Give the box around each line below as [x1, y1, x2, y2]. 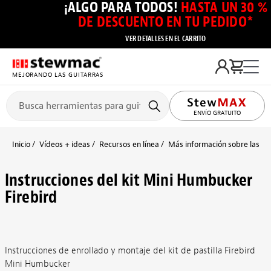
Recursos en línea [99, 139, 159, 149]
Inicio [12, 139, 30, 149]
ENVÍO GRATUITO [194, 109, 241, 117]
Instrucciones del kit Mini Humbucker [4, 169, 253, 191]
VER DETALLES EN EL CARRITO [125, 34, 206, 44]
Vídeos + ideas [39, 139, 90, 149]
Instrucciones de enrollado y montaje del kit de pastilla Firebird [4, 244, 255, 256]
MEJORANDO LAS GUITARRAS [11, 70, 103, 79]
